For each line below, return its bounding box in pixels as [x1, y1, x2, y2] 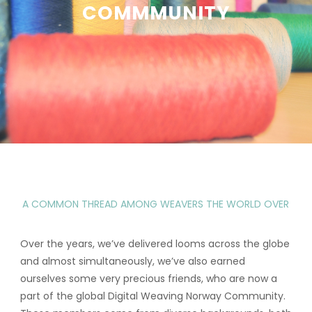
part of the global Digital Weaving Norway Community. [19, 289, 286, 303]
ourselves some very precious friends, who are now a [19, 272, 277, 286]
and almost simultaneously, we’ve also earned [19, 254, 245, 268]
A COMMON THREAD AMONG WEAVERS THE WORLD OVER [22, 197, 290, 211]
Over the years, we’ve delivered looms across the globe [19, 237, 290, 251]
